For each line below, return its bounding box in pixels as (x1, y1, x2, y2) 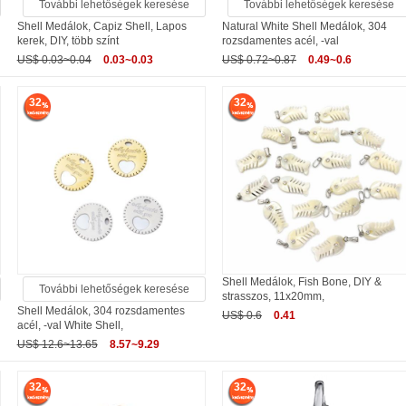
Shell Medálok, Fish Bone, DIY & (222, 275, 382, 289)
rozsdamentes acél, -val (222, 34, 340, 47)
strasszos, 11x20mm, (222, 290, 325, 304)
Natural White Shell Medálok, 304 (222, 19, 388, 33)
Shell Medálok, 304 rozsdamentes (16, 304, 185, 318)
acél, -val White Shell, (16, 319, 123, 333)
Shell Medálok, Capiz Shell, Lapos (16, 19, 187, 33)
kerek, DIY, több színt (16, 34, 119, 47)
